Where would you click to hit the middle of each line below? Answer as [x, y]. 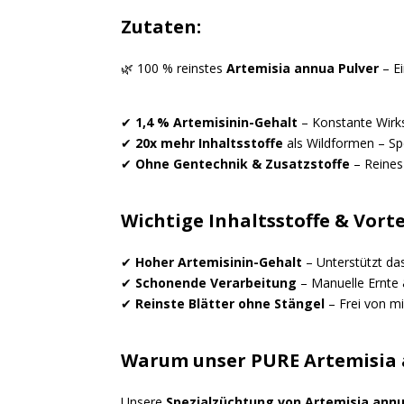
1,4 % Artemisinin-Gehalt [217, 123]
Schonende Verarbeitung [216, 283]
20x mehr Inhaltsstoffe [210, 143]
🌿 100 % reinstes [174, 69]
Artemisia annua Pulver [303, 69]
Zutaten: [161, 27]
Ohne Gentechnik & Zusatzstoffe [243, 164]
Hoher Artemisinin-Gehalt [219, 262]
